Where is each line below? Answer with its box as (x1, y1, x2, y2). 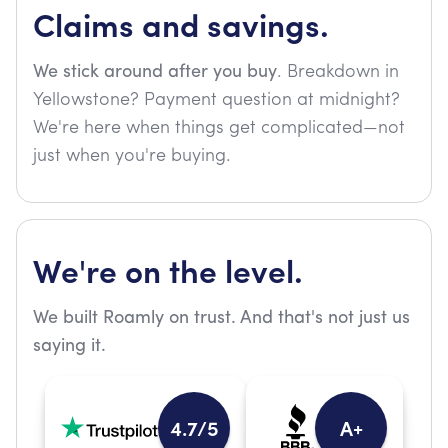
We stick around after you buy (33, 63, 277, 82)
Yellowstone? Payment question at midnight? (33, 91, 400, 110)
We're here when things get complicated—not (33, 119, 405, 138)
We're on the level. (33, 247, 303, 293)
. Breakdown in (277, 63, 399, 82)
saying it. (33, 337, 106, 356)
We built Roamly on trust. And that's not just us (33, 309, 410, 328)
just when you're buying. (33, 147, 231, 166)
